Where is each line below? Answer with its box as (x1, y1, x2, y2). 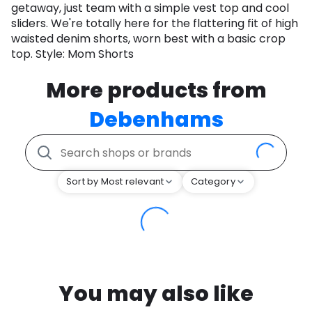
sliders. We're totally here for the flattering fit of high (11, 15, 298, 32)
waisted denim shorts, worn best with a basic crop (11, 31, 286, 47)
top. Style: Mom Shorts (11, 46, 134, 63)
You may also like (58, 279, 253, 309)
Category (191, 175, 235, 189)
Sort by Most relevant (66, 175, 164, 189)
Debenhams (88, 105, 224, 135)
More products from (45, 76, 267, 106)
